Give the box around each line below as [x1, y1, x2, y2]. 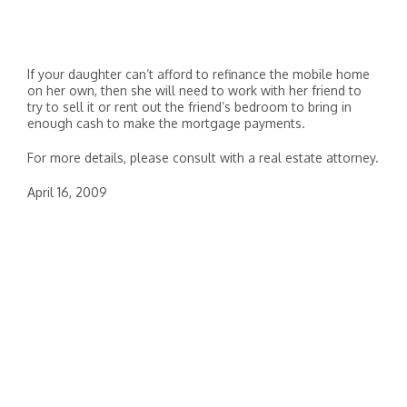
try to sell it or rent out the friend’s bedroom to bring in [27, 99, 352, 114]
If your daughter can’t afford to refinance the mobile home [27, 66, 370, 82]
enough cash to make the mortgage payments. [27, 115, 305, 131]
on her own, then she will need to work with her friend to [27, 83, 362, 98]
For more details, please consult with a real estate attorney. [27, 150, 379, 165]
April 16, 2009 [27, 184, 107, 200]
